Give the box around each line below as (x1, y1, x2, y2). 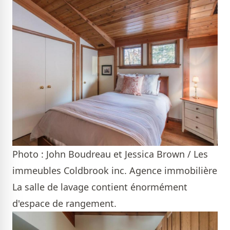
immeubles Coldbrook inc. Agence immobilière (12, 164, 217, 177)
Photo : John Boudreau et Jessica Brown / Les (12, 147, 208, 160)
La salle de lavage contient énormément (12, 180, 187, 193)
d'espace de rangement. (12, 197, 119, 209)
